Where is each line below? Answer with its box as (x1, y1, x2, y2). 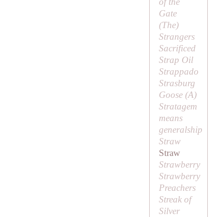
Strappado (158, 66, 199, 77)
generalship (158, 124, 202, 135)
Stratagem (158, 101, 197, 112)
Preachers (158, 183, 196, 193)
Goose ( (158, 90, 188, 100)
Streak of (158, 194, 191, 205)
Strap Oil (158, 55, 193, 65)
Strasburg (158, 78, 195, 89)
